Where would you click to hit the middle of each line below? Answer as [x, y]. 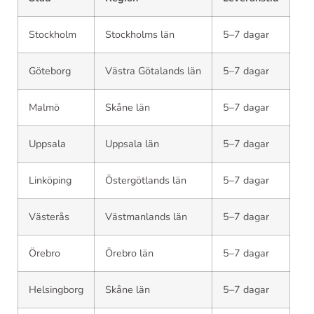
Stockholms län [140, 34]
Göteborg [50, 70]
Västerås [49, 216]
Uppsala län [132, 143]
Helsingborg [56, 289]
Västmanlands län [146, 216]
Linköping [50, 180]
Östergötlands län [146, 180]
